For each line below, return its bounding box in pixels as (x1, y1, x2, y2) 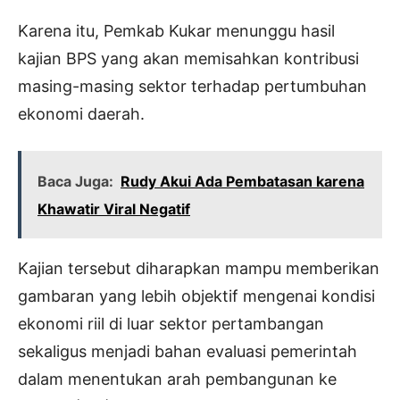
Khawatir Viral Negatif (37, 200, 190, 219)
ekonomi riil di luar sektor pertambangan (18, 314, 324, 334)
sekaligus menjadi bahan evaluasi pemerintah (18, 342, 357, 362)
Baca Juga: (37, 172, 113, 191)
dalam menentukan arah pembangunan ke (18, 370, 337, 389)
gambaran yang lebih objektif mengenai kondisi (18, 287, 375, 306)
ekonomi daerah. (18, 104, 145, 124)
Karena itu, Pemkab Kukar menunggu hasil (18, 21, 335, 41)
